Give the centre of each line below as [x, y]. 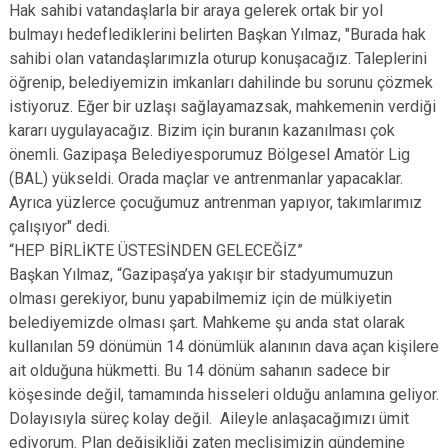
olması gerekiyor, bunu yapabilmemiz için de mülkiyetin [200, 298]
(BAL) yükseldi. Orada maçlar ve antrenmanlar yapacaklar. [206, 178]
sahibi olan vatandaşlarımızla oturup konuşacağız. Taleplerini [218, 58]
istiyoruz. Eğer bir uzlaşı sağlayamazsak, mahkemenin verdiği [222, 106]
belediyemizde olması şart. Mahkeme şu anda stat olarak [207, 322]
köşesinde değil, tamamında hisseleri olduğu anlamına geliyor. [224, 394]
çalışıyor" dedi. [59, 226]
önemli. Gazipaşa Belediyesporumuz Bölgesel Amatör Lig [209, 154]
